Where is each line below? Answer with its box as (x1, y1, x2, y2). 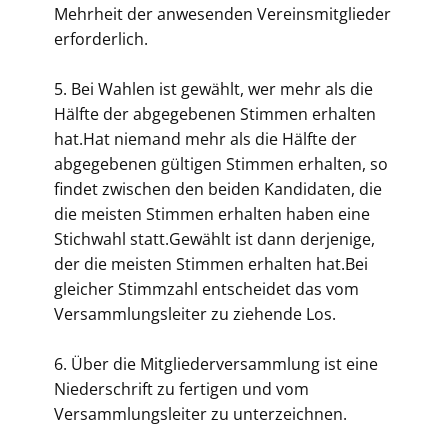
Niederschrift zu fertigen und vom (54, 378, 309, 400)
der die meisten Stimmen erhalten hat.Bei (54, 253, 368, 275)
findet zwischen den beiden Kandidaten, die (54, 178, 382, 200)
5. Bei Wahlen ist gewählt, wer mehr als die (54, 78, 373, 100)
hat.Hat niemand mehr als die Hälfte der (54, 128, 357, 150)
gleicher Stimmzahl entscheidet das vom (54, 278, 359, 300)
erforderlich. (54, 28, 148, 50)
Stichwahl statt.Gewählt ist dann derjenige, (54, 228, 375, 250)
